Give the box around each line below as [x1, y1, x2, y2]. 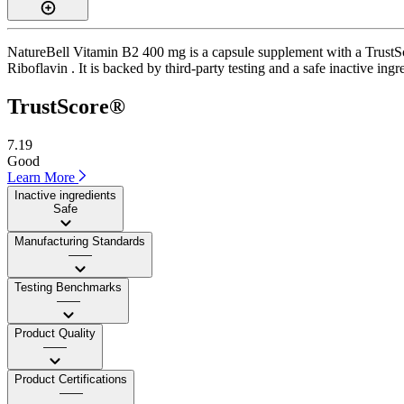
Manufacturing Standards [14, 234, 145, 248]
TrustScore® [7, 94, 125, 118]
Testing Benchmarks [14, 280, 122, 294]
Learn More [7, 169, 78, 185]
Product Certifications [14, 372, 127, 386]
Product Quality [14, 326, 96, 340]
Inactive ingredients [14, 188, 116, 202]
